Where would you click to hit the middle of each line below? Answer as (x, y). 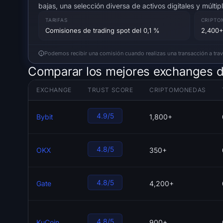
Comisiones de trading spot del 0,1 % (103, 31)
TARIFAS (56, 20)
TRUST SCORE (111, 90)
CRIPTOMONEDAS (178, 90)
